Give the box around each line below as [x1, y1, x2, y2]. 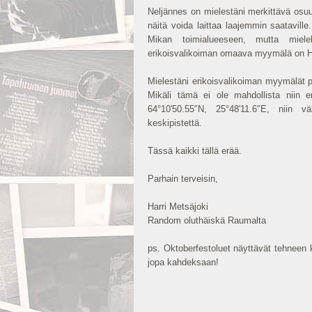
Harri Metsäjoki [148, 201, 208, 212]
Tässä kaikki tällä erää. [148, 146, 242, 156]
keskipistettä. [148, 118, 202, 128]
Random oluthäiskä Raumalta [148, 215, 266, 226]
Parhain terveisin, [148, 173, 218, 184]
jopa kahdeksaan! [148, 257, 219, 267]
